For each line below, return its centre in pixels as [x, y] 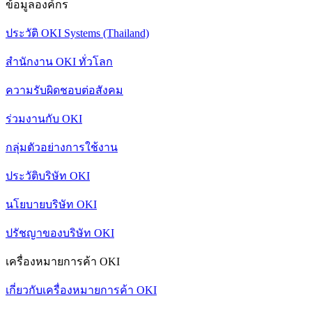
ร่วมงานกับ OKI [44, 119]
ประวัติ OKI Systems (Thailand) [77, 33]
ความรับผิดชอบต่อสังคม [64, 91]
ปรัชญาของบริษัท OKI [60, 233]
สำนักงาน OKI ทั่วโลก [59, 62]
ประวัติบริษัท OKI [48, 176]
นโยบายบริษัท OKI [51, 205]
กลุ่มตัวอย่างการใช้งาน [62, 148]
